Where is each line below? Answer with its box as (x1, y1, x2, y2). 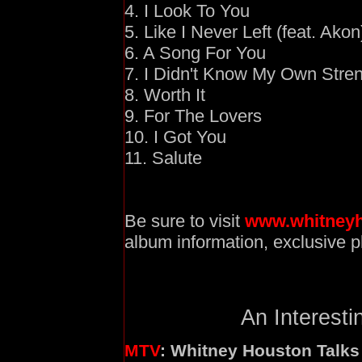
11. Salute (124, 148, 202, 169)
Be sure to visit (124, 211, 245, 232)
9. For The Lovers (124, 106, 262, 127)
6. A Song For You (124, 43, 266, 64)
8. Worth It (124, 85, 205, 106)
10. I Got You (124, 127, 226, 148)
